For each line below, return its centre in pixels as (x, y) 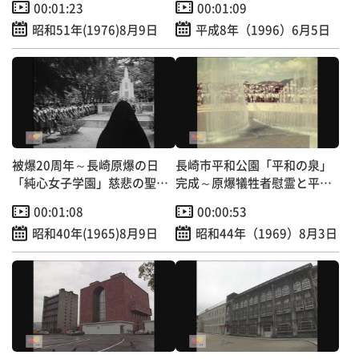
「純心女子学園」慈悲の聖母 (90, 183)
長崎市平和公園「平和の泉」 (254, 165)
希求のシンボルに (230, 200)
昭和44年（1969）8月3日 (266, 233)
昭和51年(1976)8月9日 (95, 29)
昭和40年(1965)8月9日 (95, 233)
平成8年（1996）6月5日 (263, 29)
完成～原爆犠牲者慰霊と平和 (254, 183)
